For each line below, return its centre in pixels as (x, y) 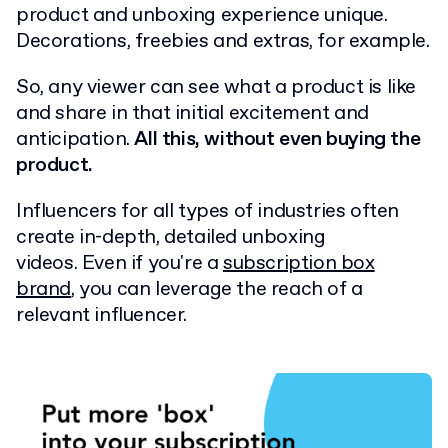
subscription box (299, 264)
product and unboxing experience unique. (202, 16)
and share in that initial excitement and (193, 114)
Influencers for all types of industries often (208, 212)
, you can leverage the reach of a (217, 290)
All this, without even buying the (277, 140)
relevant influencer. (102, 316)
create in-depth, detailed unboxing (171, 238)
